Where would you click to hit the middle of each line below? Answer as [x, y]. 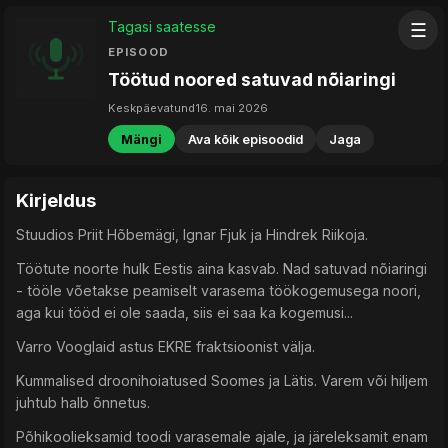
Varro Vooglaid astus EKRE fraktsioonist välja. [165, 347]
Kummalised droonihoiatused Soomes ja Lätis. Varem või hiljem [222, 381]
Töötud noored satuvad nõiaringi [252, 80]
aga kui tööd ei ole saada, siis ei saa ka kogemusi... [184, 313]
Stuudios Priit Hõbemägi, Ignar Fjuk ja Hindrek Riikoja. [192, 235]
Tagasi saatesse [162, 26]
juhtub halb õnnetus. [83, 403]
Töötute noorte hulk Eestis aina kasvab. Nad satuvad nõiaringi [221, 269]
